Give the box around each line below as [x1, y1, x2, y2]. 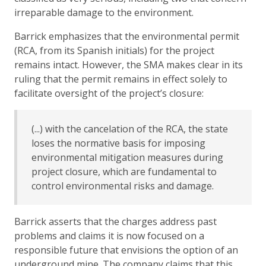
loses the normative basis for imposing [31, 136, 205, 150]
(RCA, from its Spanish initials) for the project [14, 43, 214, 57]
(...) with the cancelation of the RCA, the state [31, 122, 228, 135]
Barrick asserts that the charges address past [14, 214, 217, 228]
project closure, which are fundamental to [31, 164, 217, 178]
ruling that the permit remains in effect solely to [14, 72, 227, 85]
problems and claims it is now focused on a [14, 229, 204, 242]
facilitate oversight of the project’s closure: [14, 86, 208, 100]
